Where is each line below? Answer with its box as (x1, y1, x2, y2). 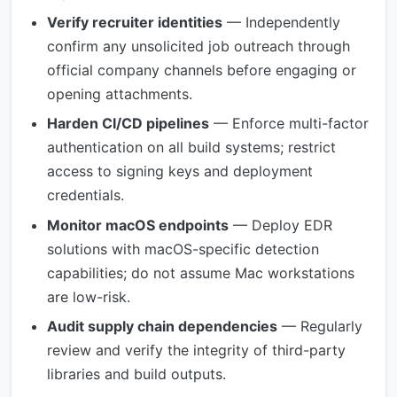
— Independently (222, 13, 340, 31)
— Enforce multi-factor (209, 114, 369, 133)
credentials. (47, 186, 124, 205)
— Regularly (277, 317, 362, 336)
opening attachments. (47, 85, 192, 103)
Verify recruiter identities (47, 13, 222, 31)
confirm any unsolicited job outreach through (47, 37, 350, 55)
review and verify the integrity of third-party (47, 341, 346, 360)
